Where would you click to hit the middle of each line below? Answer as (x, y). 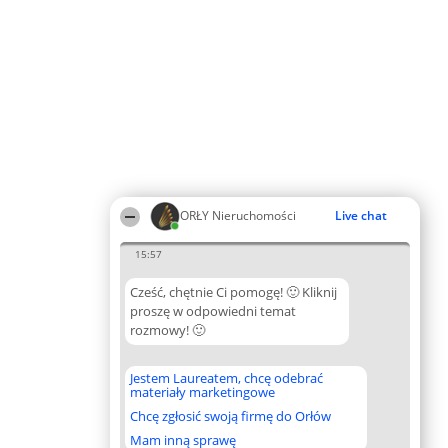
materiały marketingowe (202, 392)
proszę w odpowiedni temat (213, 311)
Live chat (361, 215)
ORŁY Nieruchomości (238, 215)
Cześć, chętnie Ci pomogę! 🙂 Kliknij (233, 292)
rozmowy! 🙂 (167, 330)
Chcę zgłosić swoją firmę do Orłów (230, 416)
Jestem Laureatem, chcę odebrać (226, 378)
